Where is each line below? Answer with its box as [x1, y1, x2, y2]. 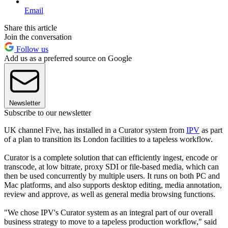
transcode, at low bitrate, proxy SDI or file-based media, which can [4, 162, 219, 171]
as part [199, 125, 222, 134]
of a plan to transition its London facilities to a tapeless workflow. [4, 134, 213, 144]
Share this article [4, 23, 57, 32]
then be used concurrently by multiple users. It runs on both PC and [4, 171, 220, 180]
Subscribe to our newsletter [4, 108, 91, 117]
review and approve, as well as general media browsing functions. [4, 189, 215, 198]
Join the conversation [4, 32, 72, 41]
